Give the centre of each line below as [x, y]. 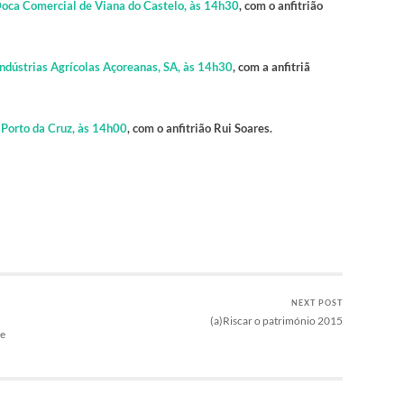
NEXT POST [317, 302]
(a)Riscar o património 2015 [276, 320]
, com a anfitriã [271, 67]
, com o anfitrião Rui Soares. [200, 129]
